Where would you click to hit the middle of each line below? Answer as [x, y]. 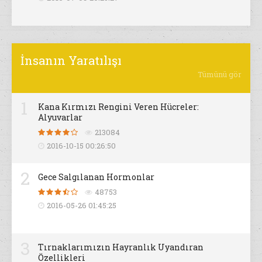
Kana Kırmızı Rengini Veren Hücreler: [118, 107]
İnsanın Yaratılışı [71, 61]
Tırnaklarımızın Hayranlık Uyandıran [121, 247]
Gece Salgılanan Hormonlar [96, 177]
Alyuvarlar [60, 118]
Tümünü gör [220, 75]
